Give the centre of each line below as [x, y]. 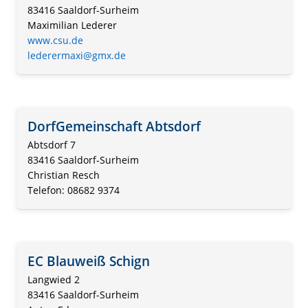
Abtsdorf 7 [52, 144]
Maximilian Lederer [72, 25]
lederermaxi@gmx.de [77, 56]
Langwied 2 [54, 279]
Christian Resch [64, 175]
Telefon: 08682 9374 [74, 190]
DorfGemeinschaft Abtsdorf [114, 126]
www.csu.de [55, 41]
